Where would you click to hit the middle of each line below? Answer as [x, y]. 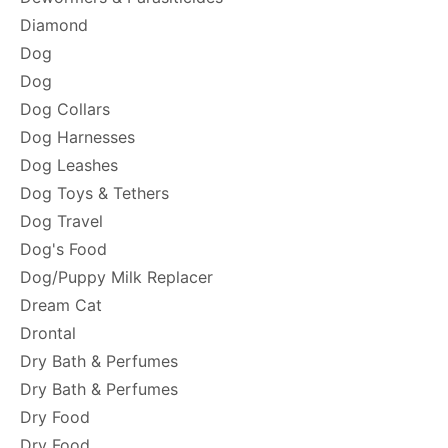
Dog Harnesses [77, 137]
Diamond [54, 25]
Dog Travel [61, 221]
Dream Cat [61, 305]
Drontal [48, 333]
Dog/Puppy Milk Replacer [116, 277]
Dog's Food [63, 249]
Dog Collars [65, 109]
